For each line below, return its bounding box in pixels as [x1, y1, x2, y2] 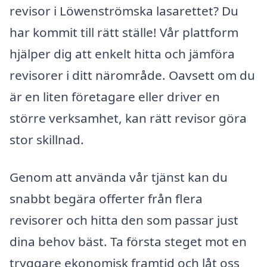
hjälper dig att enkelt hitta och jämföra [10, 45, 235, 62]
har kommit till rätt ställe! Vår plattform [10, 23, 238, 41]
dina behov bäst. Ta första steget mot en [10, 233, 247, 250]
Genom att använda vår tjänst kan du [10, 169, 228, 186]
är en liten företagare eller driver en [10, 88, 220, 105]
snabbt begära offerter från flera [10, 190, 203, 207]
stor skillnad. [10, 131, 84, 148]
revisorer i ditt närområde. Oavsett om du [10, 66, 255, 83]
